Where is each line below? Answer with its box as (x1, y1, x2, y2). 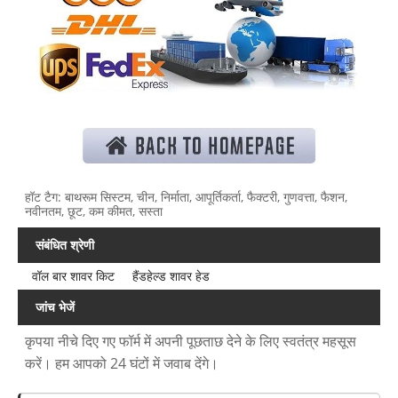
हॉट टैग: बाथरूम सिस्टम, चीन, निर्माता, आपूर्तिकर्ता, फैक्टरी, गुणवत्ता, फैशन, (25, 188, 348, 206)
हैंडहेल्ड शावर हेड (131, 267, 210, 285)
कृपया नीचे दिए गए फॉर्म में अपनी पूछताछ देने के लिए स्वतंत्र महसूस (25, 330, 357, 351)
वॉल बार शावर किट (31, 267, 115, 285)
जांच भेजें (36, 298, 75, 315)
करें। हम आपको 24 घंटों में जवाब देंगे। (25, 353, 219, 373)
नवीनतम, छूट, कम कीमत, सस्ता (25, 203, 163, 220)
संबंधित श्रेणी (36, 236, 94, 254)
